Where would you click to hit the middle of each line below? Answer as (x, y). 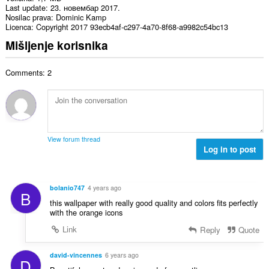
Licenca (18, 27)
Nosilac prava (28, 17)
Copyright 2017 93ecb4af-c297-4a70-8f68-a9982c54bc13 (132, 27)
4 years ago (104, 188)
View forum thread (74, 139)
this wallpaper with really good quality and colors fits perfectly (153, 203)
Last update (25, 8)
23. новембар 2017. (85, 8)
